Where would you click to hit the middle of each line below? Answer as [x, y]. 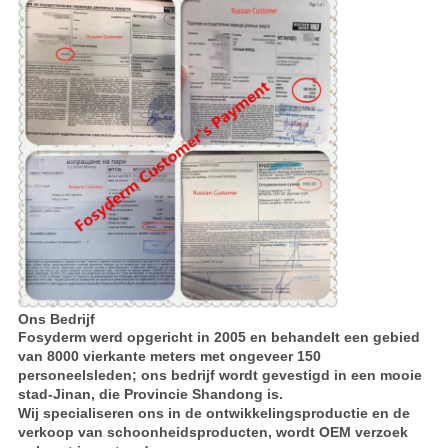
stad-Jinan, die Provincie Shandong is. [150, 394]
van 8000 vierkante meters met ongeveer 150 [169, 356]
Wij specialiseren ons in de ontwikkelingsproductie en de [213, 413]
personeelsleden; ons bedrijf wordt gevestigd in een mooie [219, 375]
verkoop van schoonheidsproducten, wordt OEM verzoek [212, 432]
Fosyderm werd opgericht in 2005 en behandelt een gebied [218, 337]
